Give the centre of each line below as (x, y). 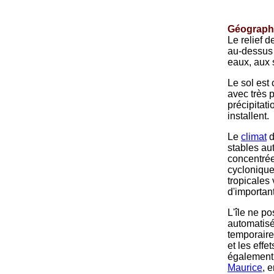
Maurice (245, 268)
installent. (248, 116)
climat (254, 137)
